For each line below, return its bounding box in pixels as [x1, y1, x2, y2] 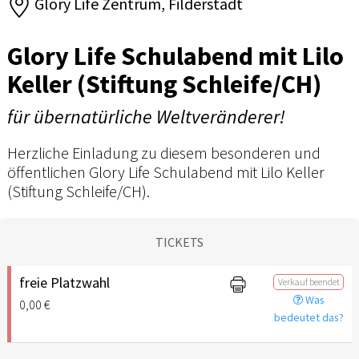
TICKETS [155, 233, 204, 250]
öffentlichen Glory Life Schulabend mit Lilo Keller [7, 161, 325, 182]
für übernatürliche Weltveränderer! [7, 103, 285, 129]
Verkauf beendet [277, 275, 340, 288]
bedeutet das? [273, 309, 344, 325]
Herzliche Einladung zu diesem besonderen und [7, 142, 321, 163]
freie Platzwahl [19, 272, 110, 292]
